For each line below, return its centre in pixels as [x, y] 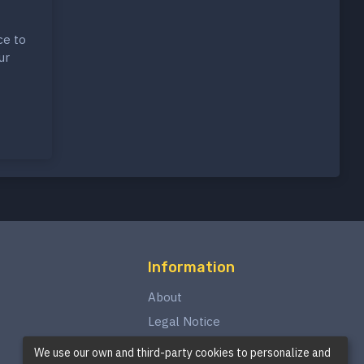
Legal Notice [184, 322]
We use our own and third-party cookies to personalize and [182, 352]
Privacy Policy [186, 346]
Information [191, 268]
